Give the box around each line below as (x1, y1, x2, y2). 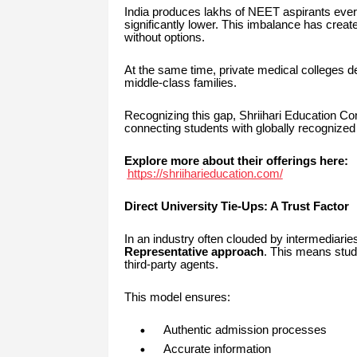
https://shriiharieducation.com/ (127, 167, 283, 181)
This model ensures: (124, 291, 230, 304)
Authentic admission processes (163, 324, 327, 337)
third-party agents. (124, 258, 218, 272)
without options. (124, 31, 205, 45)
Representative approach (124, 245, 264, 259)
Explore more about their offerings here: (124, 155, 348, 168)
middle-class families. (124, 76, 237, 90)
